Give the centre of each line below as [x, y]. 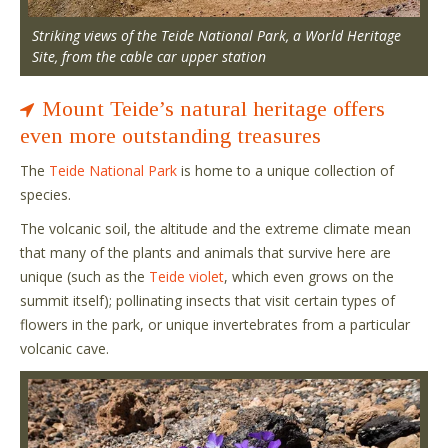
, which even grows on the [309, 277]
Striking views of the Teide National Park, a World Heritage [216, 36]
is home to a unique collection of [285, 171]
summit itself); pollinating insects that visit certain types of [207, 301]
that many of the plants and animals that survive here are [205, 253]
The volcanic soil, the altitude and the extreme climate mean [215, 229]
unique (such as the [84, 277]
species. [45, 195]
